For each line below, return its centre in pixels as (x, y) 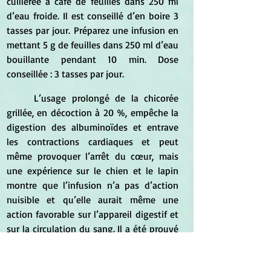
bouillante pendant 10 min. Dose (93, 60)
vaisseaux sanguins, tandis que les (93, 258)
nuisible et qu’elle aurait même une (93, 200)
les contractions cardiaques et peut (93, 142)
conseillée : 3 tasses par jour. (65, 74)
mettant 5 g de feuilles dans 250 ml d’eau (93, 45)
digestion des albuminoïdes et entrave (93, 127)
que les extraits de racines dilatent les (93, 243)
